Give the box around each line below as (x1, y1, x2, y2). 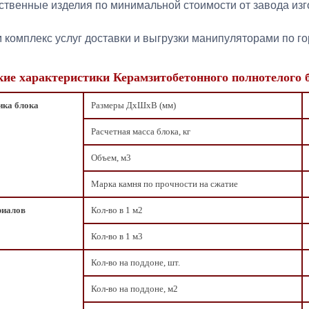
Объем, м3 (91, 152, 131, 163)
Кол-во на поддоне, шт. (91, 257, 180, 268)
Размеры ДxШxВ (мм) (91, 100, 176, 111)
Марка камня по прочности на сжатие (91, 179, 238, 190)
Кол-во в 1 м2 (91, 205, 143, 216)
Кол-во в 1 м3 (91, 231, 143, 242)
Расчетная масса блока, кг (91, 126, 190, 137)
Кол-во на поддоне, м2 (91, 283, 178, 295)
